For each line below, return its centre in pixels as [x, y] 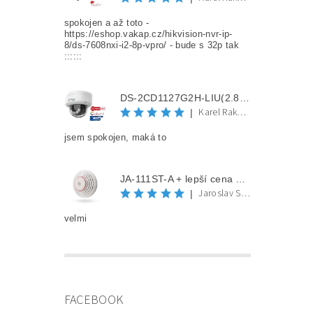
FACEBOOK [94, 300]
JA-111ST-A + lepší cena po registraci [241, 179]
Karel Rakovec [242, 113]
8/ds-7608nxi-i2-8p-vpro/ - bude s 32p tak [151, 45]
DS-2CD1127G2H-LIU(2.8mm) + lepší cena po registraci [244, 97]
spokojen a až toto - [107, 23]
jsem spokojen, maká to [115, 138]
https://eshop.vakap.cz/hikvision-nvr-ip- [148, 34]
